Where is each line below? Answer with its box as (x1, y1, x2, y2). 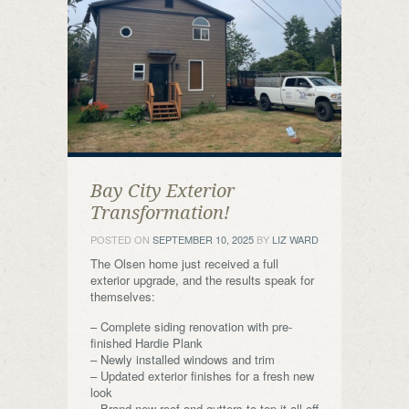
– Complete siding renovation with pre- (90, 318, 292, 335)
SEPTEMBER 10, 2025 (152, 232, 254, 246)
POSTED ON (90, 232, 152, 246)
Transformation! (90, 202, 230, 224)
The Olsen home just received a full (90, 255, 278, 272)
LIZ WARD (272, 232, 319, 246)
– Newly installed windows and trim (90, 351, 275, 368)
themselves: (90, 288, 155, 305)
